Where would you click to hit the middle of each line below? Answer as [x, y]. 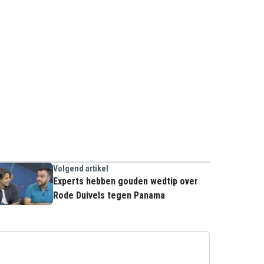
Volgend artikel [81, 169]
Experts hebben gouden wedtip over [126, 181]
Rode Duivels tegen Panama [109, 195]
